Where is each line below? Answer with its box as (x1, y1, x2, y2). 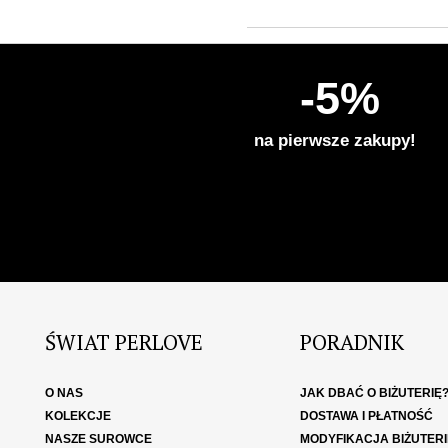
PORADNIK (299, 328, 404, 357)
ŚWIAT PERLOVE (45, 328, 203, 357)
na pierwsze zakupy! (254, 131, 417, 151)
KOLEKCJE (45, 409, 111, 424)
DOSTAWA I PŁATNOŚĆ (299, 409, 433, 424)
